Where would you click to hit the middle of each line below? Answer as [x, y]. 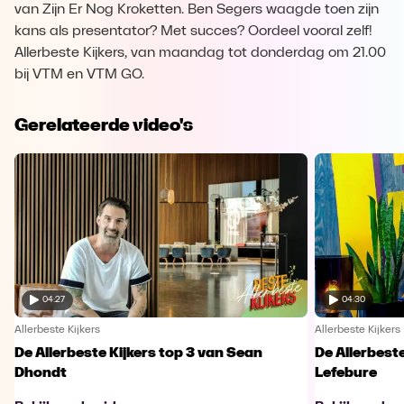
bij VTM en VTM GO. [79, 75]
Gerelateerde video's [104, 124]
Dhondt [41, 373]
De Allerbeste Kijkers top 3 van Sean [138, 353]
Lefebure [345, 373]
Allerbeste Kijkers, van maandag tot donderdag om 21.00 [200, 53]
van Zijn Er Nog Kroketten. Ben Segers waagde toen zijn [197, 10]
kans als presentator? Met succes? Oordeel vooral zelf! [193, 32]
